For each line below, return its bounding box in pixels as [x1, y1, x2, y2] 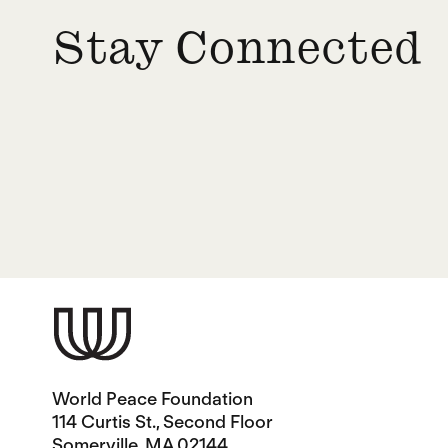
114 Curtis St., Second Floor [51, 411, 273, 432]
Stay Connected [51, 29, 422, 75]
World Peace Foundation [51, 388, 253, 409]
